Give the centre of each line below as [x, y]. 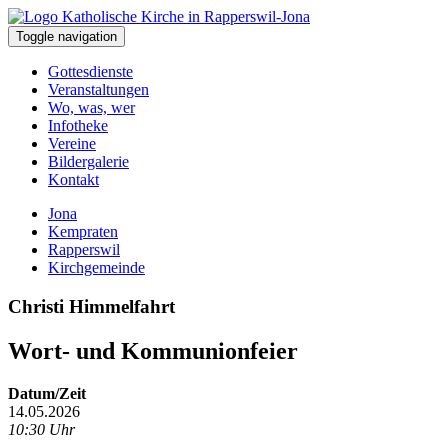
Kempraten [83, 231]
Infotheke [78, 125]
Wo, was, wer [91, 107]
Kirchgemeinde [96, 267]
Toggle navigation [66, 36]
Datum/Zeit [47, 393]
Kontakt [73, 179]
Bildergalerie [88, 161]
